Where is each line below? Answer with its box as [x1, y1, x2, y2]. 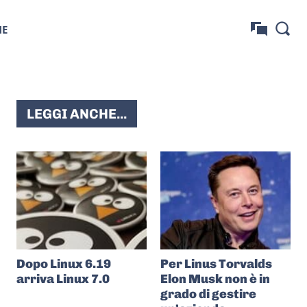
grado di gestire [160, 286, 256, 302]
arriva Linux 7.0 [16, 271, 110, 286]
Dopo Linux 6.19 [16, 256, 111, 271]
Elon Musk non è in [160, 271, 270, 286]
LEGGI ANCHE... [27, 106, 127, 122]
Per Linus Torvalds [160, 256, 272, 271]
